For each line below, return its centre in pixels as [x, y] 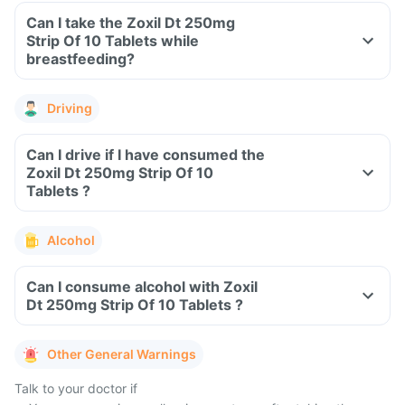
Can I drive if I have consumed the [146, 155]
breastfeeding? [80, 59]
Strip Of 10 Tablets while [94, 41]
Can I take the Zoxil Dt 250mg [131, 23]
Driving [70, 108]
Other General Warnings [122, 354]
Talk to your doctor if [76, 388]
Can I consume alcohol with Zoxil [142, 287]
